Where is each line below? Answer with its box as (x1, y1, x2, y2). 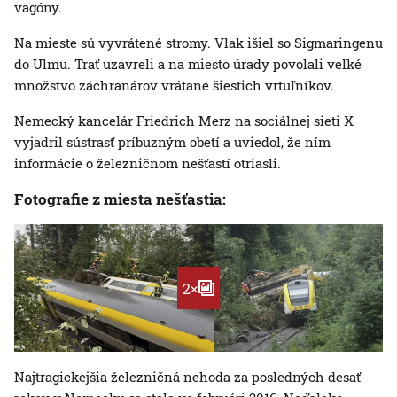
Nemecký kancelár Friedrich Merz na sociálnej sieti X (14, 112, 354, 130)
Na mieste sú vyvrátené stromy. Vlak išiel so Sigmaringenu (14, 34, 383, 52)
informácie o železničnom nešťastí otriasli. (14, 154, 281, 173)
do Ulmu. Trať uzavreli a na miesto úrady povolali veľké (14, 55, 362, 74)
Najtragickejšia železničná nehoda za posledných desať (14, 368, 361, 386)
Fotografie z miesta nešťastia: (14, 189, 226, 210)
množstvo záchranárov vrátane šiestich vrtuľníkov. (14, 76, 334, 95)
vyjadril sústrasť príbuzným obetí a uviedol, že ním (14, 133, 331, 152)
